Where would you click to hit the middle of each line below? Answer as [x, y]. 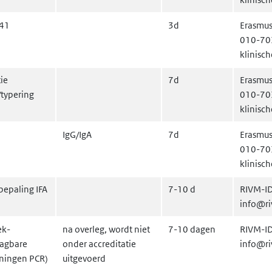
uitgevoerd [84, 258]
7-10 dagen [192, 229]
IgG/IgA [77, 134]
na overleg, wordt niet [106, 229]
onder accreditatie [99, 244]
